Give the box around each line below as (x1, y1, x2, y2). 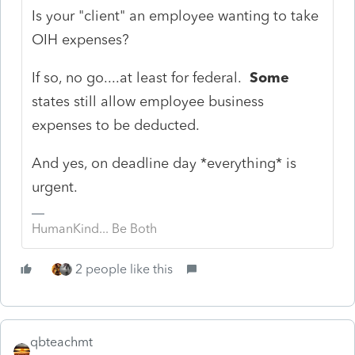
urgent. (32, 177, 78, 196)
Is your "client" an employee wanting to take (32, 6, 319, 25)
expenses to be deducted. (32, 116, 200, 134)
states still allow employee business (32, 92, 265, 110)
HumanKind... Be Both (32, 220, 158, 236)
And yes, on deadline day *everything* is (32, 154, 297, 172)
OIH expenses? (32, 30, 130, 48)
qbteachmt (30, 334, 93, 349)
